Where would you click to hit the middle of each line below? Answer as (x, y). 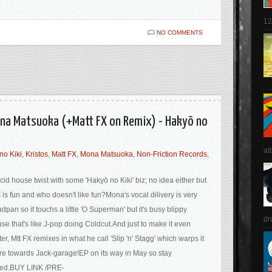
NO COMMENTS (180, 32)
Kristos (37, 154)
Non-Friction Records (172, 154)
